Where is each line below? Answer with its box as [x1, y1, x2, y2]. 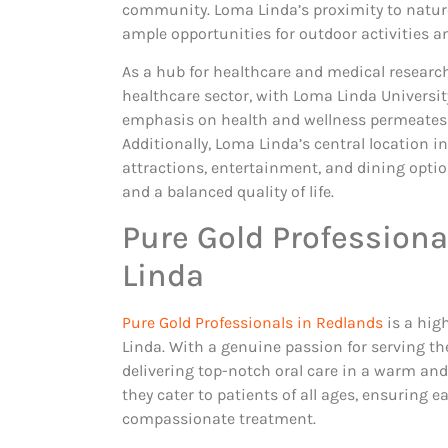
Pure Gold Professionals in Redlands [122, 312, 383, 332]
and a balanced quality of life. [122, 182, 334, 202]
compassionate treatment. [122, 408, 320, 428]
